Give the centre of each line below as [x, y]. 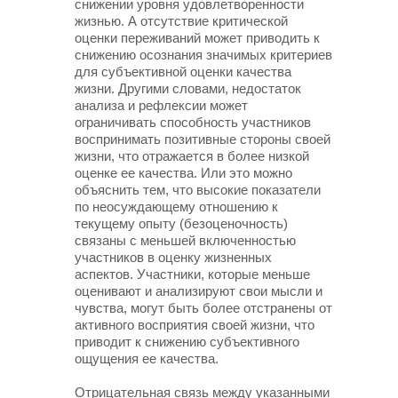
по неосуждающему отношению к [176, 207]
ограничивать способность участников [193, 122]
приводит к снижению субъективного [187, 342]
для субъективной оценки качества [183, 72]
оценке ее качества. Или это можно [183, 173]
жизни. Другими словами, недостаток [188, 88]
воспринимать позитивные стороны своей [203, 139]
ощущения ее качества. [147, 358]
